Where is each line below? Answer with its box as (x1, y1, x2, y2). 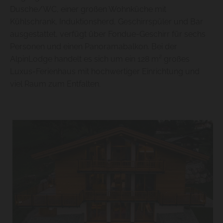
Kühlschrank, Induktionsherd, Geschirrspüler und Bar (10, 17, 203, 27)
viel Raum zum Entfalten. (10, 79, 101, 89)
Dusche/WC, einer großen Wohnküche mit (10, 4, 166, 14)
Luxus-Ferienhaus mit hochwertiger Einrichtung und (10, 67, 200, 77)
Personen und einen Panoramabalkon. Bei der (10, 42, 177, 52)
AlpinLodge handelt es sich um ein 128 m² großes (10, 54, 190, 64)
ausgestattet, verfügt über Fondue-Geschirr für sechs (10, 29, 206, 39)
